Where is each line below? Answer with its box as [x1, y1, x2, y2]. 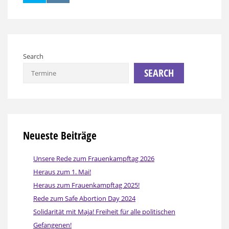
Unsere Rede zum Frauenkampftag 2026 [33, 153, 154, 163]
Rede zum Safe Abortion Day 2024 [33, 193, 135, 203]
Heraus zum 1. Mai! [33, 167, 91, 176]
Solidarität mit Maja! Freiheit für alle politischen [33, 207, 175, 216]
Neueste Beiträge [23, 128, 97, 143]
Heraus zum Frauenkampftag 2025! [33, 180, 140, 190]
